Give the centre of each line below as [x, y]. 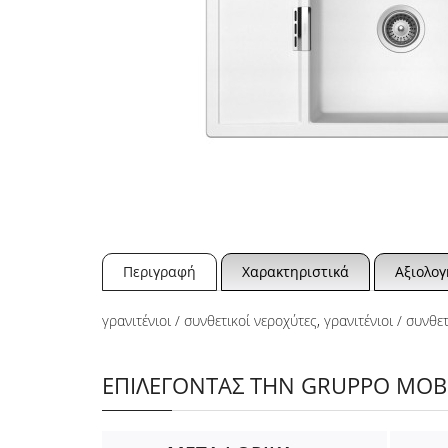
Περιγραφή [159, 271]
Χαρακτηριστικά [295, 271]
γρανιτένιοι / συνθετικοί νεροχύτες [209, 320]
